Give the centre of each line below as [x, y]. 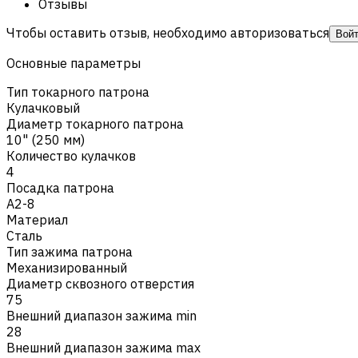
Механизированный [67, 267]
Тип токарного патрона [78, 91]
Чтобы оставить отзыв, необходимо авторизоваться [168, 32]
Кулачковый [43, 107]
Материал [37, 219]
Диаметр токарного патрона [95, 123]
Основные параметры [74, 63]
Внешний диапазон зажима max [103, 347]
